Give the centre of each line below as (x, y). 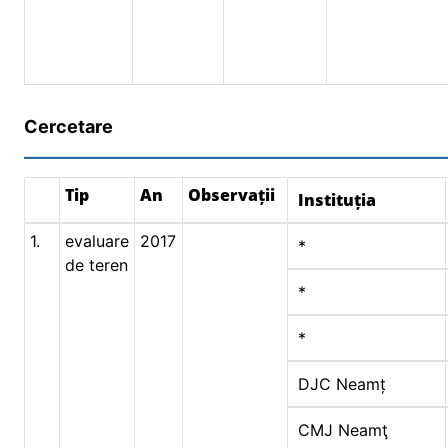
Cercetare (68, 126)
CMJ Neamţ (343, 430)
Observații (231, 195)
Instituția (337, 200)
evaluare (97, 241)
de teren (96, 265)
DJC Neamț (342, 384)
